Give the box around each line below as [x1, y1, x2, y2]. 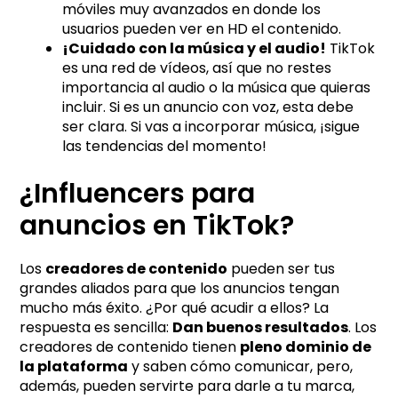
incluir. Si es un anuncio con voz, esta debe [62, 96, 354, 117]
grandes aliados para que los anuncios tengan [20, 277, 340, 298]
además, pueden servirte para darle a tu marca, [20, 375, 355, 396]
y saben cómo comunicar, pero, [128, 355, 354, 377]
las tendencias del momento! [62, 135, 267, 156]
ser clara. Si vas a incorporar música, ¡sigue [62, 115, 361, 137]
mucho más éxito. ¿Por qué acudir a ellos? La [20, 297, 330, 318]
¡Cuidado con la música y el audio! [62, 37, 327, 59]
